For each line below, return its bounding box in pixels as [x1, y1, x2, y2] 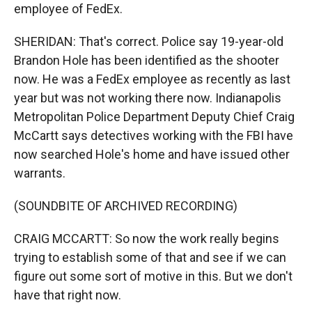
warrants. [14, 166, 65, 180]
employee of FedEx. [14, 1, 123, 16]
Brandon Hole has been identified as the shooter [14, 53, 279, 68]
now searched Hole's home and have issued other [14, 147, 290, 162]
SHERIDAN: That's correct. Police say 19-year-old [14, 34, 283, 49]
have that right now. [14, 288, 121, 302]
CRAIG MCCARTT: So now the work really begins [14, 231, 279, 246]
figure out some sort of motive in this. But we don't [14, 269, 292, 283]
